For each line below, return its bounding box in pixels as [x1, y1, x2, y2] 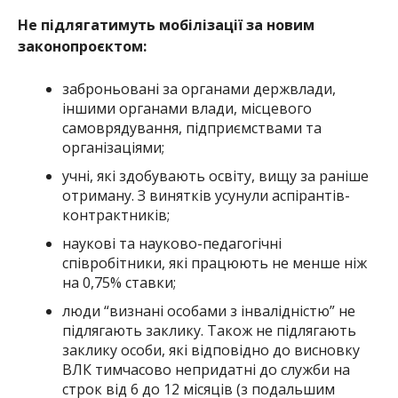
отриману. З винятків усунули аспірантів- [61, 185, 350, 205]
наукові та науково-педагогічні [61, 233, 282, 253]
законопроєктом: [17, 36, 147, 56]
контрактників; [61, 204, 170, 225]
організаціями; [61, 137, 164, 157]
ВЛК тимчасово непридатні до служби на [61, 359, 350, 379]
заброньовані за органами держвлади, [61, 78, 336, 99]
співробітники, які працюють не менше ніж [61, 252, 367, 273]
